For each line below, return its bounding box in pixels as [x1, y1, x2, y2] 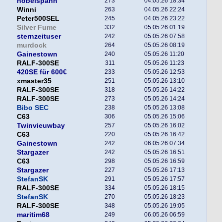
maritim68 [17, 211, 50, 219]
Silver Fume [17, 23, 56, 31]
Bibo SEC [17, 104, 49, 111]
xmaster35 [17, 77, 52, 85]
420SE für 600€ [17, 68, 67, 76]
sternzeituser [17, 32, 61, 40]
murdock [17, 41, 47, 49]
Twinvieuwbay [17, 121, 65, 129]
